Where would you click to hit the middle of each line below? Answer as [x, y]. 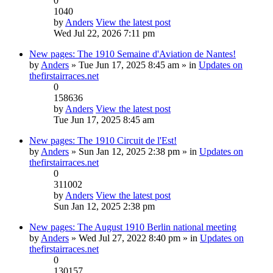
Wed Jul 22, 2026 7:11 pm [104, 33]
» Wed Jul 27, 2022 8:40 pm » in [134, 238]
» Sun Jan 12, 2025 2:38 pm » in [134, 151]
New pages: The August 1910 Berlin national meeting [133, 227]
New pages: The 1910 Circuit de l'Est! [103, 140]
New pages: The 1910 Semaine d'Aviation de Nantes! [133, 54]
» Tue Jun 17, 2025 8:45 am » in [134, 65]
